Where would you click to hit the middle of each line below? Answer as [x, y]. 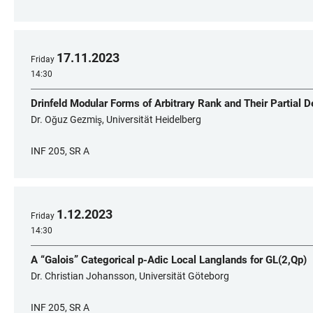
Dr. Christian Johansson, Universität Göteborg [130, 276]
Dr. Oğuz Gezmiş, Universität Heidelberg [116, 119]
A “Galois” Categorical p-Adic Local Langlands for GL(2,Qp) [169, 260]
